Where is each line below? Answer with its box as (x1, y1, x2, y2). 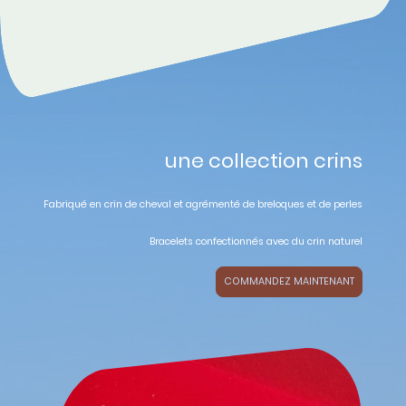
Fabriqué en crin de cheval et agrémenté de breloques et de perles (43, 198, 362, 212)
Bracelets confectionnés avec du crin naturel (150, 235, 362, 249)
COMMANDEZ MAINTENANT (224, 275, 354, 289)
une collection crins (165, 146, 362, 175)
